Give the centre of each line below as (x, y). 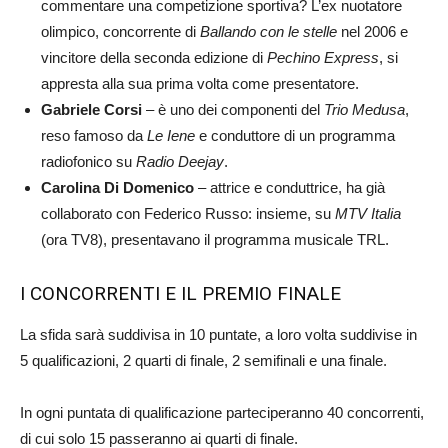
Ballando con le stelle (268, 32)
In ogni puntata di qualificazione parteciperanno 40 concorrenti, (222, 413)
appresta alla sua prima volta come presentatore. (200, 84)
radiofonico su (88, 162)
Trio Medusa (364, 110)
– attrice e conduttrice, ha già (291, 188)
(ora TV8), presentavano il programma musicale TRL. (215, 240)
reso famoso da (94, 136)
